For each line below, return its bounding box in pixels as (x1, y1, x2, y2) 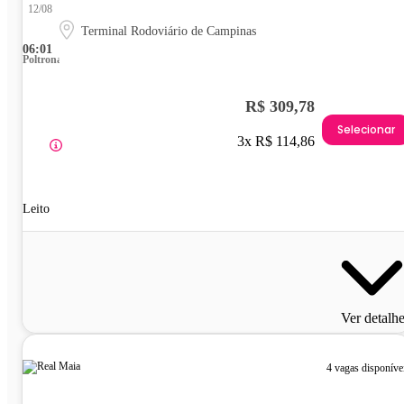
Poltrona (23, 53, 62, 67)
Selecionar (337, 121, 395, 137)
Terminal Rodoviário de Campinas (81, 24, 256, 39)
